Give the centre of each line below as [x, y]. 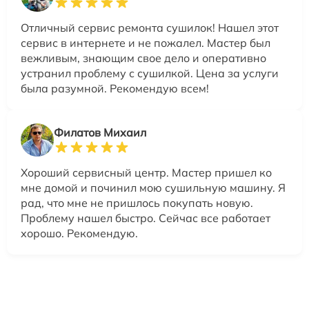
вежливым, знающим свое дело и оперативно [143, 58]
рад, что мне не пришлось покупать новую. [137, 203]
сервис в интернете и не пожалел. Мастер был [146, 43]
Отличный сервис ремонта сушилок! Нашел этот [150, 28]
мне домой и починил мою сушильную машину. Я [153, 188]
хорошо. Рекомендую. [79, 233]
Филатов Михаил [100, 132]
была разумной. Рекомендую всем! [115, 88]
